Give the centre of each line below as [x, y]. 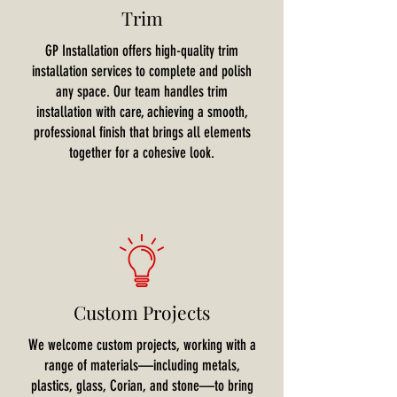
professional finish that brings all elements [142, 132]
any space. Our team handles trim [142, 91]
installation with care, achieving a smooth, [142, 112]
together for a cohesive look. [142, 152]
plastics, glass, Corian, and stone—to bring [142, 385]
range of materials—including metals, [142, 365]
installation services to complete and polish [142, 71]
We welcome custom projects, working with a [142, 345]
